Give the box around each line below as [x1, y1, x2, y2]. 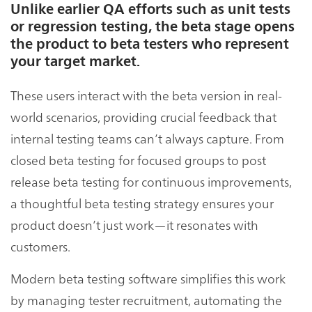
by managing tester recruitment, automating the [10, 291, 282, 309]
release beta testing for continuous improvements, [10, 173, 292, 191]
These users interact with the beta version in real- [10, 86, 282, 104]
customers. [10, 237, 70, 256]
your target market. [10, 53, 140, 70]
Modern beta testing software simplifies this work [10, 270, 286, 288]
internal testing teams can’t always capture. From [10, 130, 284, 148]
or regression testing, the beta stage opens [10, 18, 295, 35]
